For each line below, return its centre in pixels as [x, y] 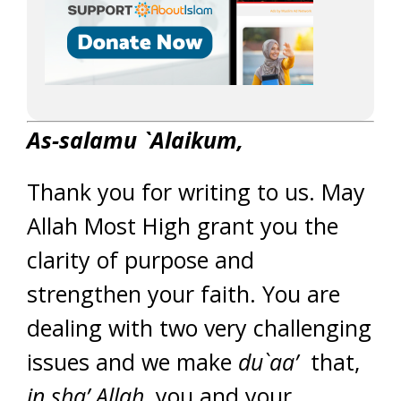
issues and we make [132, 362]
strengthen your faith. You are [183, 294]
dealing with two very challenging [199, 328]
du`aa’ [268, 362]
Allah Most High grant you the [183, 226]
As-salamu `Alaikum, [138, 140]
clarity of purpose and [141, 260]
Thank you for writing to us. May [196, 192]
